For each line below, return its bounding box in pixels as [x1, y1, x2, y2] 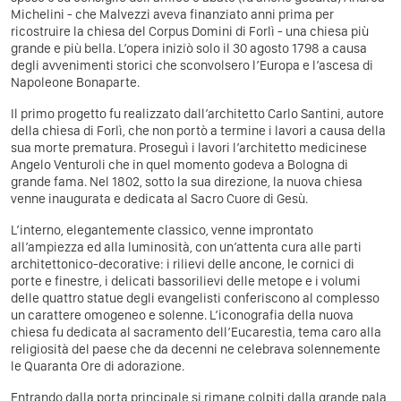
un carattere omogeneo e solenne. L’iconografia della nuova [11, 306, 354, 323]
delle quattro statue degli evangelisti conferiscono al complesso [11, 289, 380, 306]
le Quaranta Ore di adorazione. [11, 357, 184, 374]
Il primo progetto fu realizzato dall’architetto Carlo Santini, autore [11, 105, 384, 122]
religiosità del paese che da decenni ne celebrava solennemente [11, 340, 380, 357]
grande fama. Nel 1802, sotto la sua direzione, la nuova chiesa [11, 173, 363, 190]
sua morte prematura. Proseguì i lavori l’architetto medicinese [11, 139, 367, 156]
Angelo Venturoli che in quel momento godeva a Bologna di [11, 156, 348, 173]
